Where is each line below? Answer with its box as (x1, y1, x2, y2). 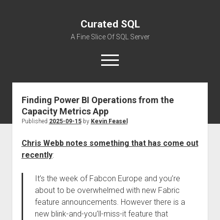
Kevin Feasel (90, 118, 128, 125)
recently (21, 150, 53, 160)
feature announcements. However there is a (34, 197, 185, 207)
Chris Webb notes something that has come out (21, 138, 198, 148)
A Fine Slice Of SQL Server (70, 33, 150, 41)
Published (21, 118, 49, 125)
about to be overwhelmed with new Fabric (34, 186, 180, 195)
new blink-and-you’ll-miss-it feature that (34, 209, 168, 219)
